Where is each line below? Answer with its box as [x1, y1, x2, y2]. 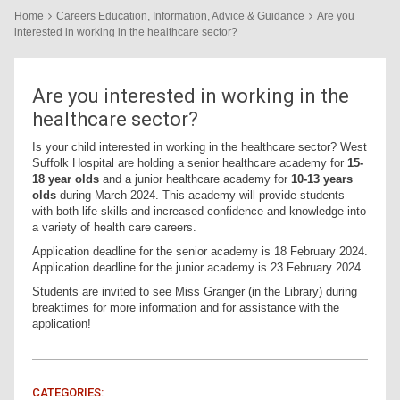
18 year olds [32, 172, 99, 186]
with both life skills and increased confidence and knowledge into [32, 204, 366, 218]
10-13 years [291, 172, 353, 186]
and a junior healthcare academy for [99, 172, 291, 186]
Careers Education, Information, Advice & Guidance [56, 10, 304, 22]
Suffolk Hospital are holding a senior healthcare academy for [32, 156, 347, 170]
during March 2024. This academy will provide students [56, 188, 345, 202]
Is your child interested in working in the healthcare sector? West [32, 140, 367, 154]
